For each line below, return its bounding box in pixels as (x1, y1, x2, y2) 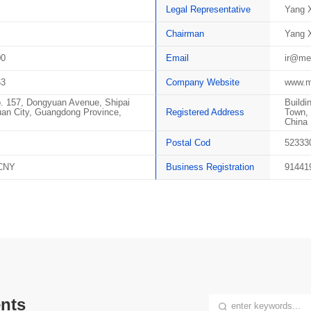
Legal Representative (166, 3, 251, 15)
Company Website (166, 76, 240, 87)
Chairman (166, 28, 205, 39)
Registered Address (166, 107, 245, 118)
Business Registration (166, 162, 255, 173)
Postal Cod (166, 137, 211, 149)
